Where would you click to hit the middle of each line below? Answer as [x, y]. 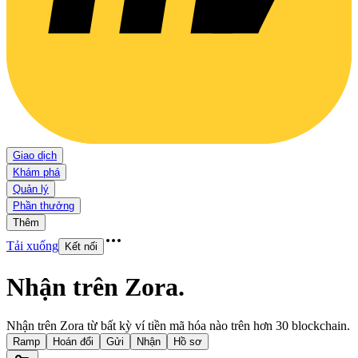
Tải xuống [32, 246]
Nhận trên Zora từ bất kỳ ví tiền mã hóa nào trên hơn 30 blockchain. [178, 326]
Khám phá [36, 173]
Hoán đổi [73, 342]
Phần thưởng [44, 206]
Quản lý [31, 189]
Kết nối [81, 247]
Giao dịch [35, 156]
